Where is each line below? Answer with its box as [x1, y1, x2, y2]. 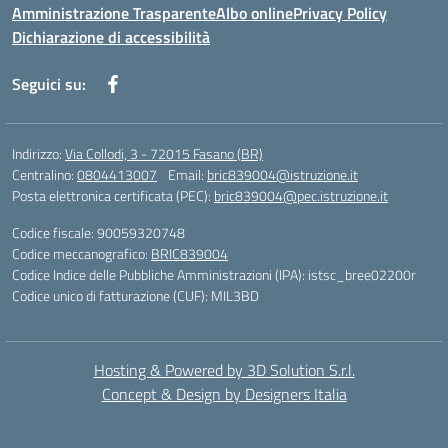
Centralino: [12, 164, 77, 185]
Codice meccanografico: [12, 243, 151, 264]
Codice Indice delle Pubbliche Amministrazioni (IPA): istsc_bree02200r [12, 264, 416, 285]
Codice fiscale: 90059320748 [12, 222, 185, 243]
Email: [168, 164, 207, 185]
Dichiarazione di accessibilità [12, 25, 210, 49]
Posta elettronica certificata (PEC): [12, 185, 214, 206]
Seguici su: [12, 72, 86, 96]
